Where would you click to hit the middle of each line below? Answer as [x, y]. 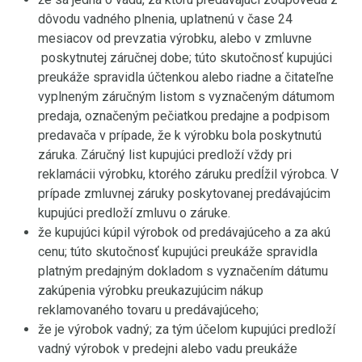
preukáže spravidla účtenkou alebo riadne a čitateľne [186, 77]
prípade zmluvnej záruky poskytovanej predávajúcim [184, 194]
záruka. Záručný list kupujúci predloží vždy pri [165, 155]
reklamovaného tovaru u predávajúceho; [148, 310]
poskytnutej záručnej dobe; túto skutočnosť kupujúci [185, 58]
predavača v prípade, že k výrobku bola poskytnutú [180, 135]
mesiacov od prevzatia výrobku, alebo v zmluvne [175, 38]
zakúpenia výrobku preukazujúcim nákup [151, 290]
